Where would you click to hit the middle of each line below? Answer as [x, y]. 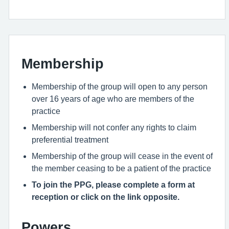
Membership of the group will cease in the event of [122, 156]
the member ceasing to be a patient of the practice [121, 168]
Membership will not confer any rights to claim [114, 127]
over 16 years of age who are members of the [113, 99]
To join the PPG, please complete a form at [113, 185]
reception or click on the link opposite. [106, 197]
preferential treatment [70, 140]
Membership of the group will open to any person [120, 86]
